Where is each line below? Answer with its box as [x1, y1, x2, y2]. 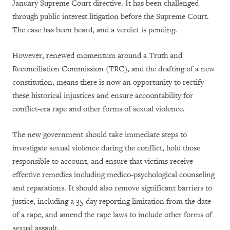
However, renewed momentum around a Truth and [12, 51, 182, 61]
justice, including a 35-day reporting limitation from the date [12, 197, 211, 207]
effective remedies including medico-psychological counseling [12, 170, 215, 180]
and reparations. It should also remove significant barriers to [12, 183, 212, 194]
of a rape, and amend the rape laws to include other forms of [12, 210, 212, 220]
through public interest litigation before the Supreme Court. [12, 12, 209, 22]
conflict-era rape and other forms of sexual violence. [12, 104, 185, 114]
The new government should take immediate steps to [12, 130, 187, 140]
